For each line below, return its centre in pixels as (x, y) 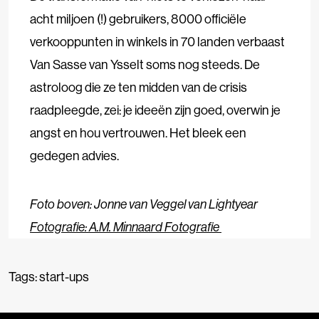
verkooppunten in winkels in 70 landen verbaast (157, 41)
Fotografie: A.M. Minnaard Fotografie (126, 226)
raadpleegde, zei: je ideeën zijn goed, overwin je (155, 110)
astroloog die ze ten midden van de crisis (138, 87)
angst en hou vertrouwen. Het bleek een (138, 132)
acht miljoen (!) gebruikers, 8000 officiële (138, 19)
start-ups (64, 276)
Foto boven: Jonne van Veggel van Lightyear (144, 204)
